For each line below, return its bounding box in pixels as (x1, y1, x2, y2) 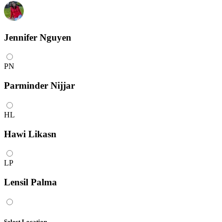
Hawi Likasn (4, 128, 56, 139)
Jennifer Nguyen (4, 32, 71, 43)
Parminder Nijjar (4, 80, 75, 91)
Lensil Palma (4, 177, 57, 188)
